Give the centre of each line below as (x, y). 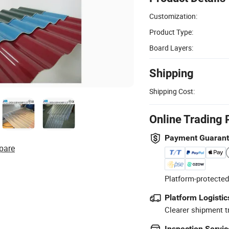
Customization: (173, 16)
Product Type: (171, 32)
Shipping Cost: (172, 91)
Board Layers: (171, 48)
